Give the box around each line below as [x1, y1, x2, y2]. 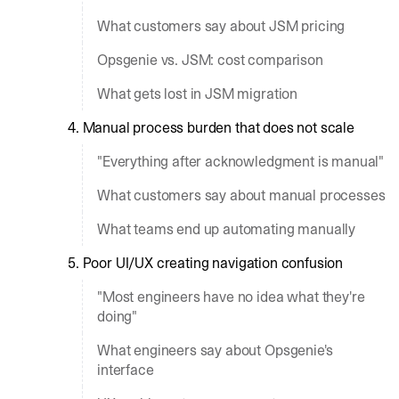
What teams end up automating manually [97, 219, 356, 239]
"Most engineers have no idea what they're [97, 287, 365, 306]
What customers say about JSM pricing [97, 16, 346, 36]
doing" [97, 306, 138, 326]
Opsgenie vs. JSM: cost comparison [97, 50, 323, 69]
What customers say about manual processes [97, 185, 386, 205]
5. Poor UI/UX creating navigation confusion [68, 253, 344, 273]
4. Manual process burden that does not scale [68, 118, 354, 137]
